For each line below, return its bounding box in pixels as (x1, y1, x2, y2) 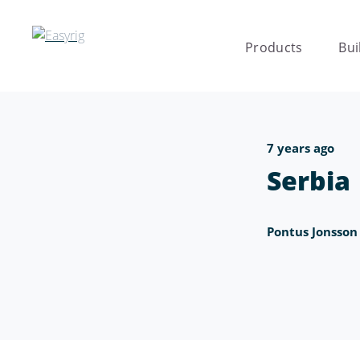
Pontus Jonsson (267, 223, 358, 239)
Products (244, 39, 303, 56)
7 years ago (267, 140, 334, 156)
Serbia (267, 162, 350, 198)
